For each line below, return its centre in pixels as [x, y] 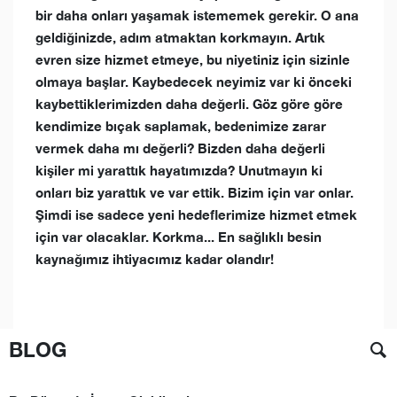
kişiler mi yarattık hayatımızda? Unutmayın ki [179, 170]
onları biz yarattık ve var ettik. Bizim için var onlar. [195, 192]
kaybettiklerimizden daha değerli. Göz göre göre [189, 104]
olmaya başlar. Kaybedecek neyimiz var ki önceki [194, 82]
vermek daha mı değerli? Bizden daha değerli [180, 148]
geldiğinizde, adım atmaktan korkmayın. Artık [180, 37]
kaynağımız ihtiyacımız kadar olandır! [156, 259]
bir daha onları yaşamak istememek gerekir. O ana [197, 15]
